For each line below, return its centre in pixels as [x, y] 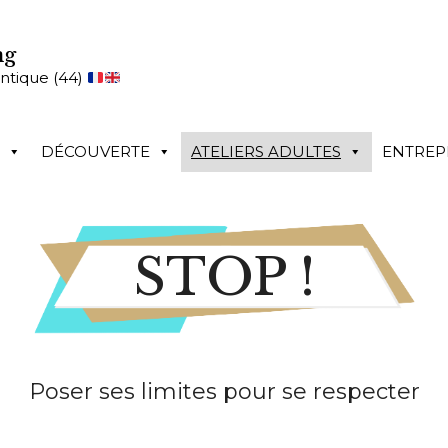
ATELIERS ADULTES [266, 151]
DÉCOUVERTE [95, 151]
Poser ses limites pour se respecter [224, 391]
